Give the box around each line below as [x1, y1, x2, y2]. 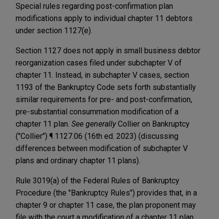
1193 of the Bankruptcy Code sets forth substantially [16, 82, 196, 92]
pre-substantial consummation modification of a [16, 107, 178, 116]
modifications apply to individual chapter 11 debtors [16, 13, 193, 23]
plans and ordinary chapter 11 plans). [16, 155, 144, 165]
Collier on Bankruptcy [116, 119, 190, 129]
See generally [71, 119, 116, 129]
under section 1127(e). [16, 25, 94, 35]
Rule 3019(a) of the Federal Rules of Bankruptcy [16, 175, 179, 185]
